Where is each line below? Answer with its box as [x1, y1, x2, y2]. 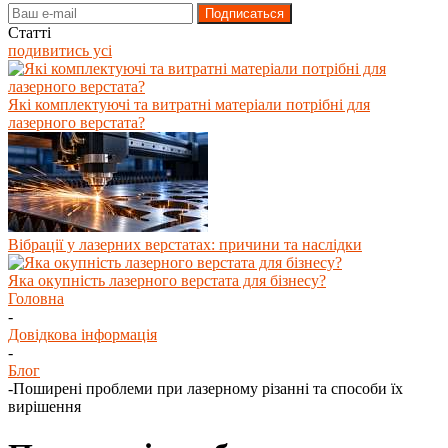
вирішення [8, 398, 81, 415]
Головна [8, 290, 64, 307]
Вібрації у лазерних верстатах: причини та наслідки [8, 236, 362, 253]
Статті [8, 24, 51, 41]
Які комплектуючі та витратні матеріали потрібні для [8, 96, 370, 113]
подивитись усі [8, 42, 112, 59]
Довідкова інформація [8, 326, 157, 343]
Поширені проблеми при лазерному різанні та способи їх [13, 380, 403, 397]
